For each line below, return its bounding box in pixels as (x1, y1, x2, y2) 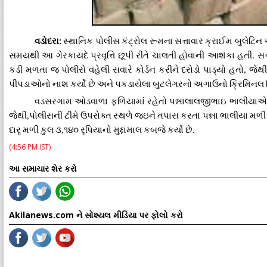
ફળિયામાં (110, 97, 145, 106)
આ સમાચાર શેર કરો (9, 163, 77, 174)
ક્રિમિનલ (229, 79, 264, 89)
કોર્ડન (135, 65, 156, 74)
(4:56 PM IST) (9, 142, 51, 152)
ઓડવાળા (74, 97, 108, 106)
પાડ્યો (203, 65, 226, 74)
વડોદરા (34, 36, 59, 46)
